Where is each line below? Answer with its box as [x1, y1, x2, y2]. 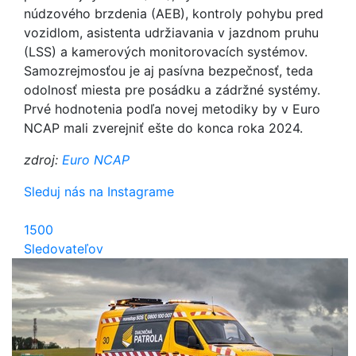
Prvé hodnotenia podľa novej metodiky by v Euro [24, 101, 320, 117]
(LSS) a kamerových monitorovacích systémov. [24, 44, 308, 60]
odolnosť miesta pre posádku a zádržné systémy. [24, 82, 320, 98]
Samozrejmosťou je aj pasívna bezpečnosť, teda [24, 63, 313, 79]
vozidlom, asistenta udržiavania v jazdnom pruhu [24, 25, 319, 41]
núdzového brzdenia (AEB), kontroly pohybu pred [24, 6, 323, 21]
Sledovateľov [24, 241, 103, 257]
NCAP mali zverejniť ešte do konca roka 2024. [24, 120, 303, 136]
